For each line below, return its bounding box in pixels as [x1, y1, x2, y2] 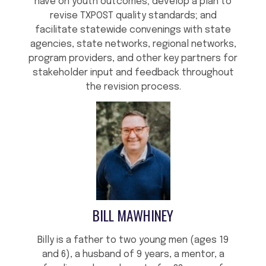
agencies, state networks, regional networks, [30, 39, 236, 50]
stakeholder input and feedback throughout [32, 68, 234, 78]
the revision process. [85, 82, 181, 93]
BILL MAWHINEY [93, 205, 173, 226]
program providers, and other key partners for [28, 53, 237, 64]
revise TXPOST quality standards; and [49, 11, 217, 21]
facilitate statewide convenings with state [35, 25, 231, 36]
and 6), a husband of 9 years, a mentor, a [42, 249, 224, 260]
